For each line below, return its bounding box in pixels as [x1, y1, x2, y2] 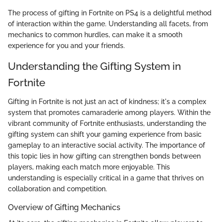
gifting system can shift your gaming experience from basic [8, 130, 202, 138]
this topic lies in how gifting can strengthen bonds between [8, 152, 201, 160]
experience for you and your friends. [8, 42, 125, 50]
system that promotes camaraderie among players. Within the [8, 108, 211, 116]
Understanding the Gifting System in [8, 60, 181, 73]
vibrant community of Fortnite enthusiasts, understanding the [8, 119, 206, 127]
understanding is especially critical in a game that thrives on [8, 173, 204, 182]
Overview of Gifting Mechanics [8, 202, 120, 212]
